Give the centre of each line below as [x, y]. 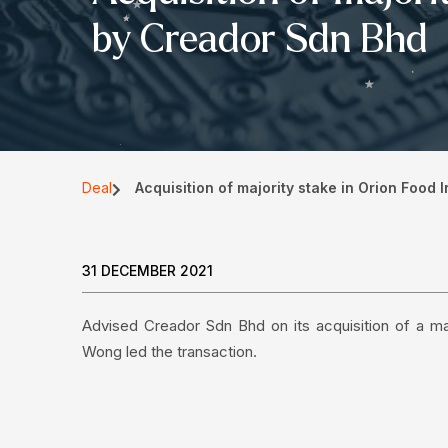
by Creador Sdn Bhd [260, 39]
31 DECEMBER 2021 [147, 270]
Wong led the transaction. [169, 351]
